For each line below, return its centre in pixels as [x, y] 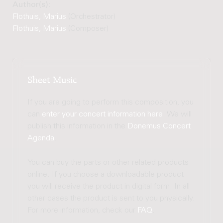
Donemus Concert [159, 127]
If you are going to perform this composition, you [111, 103]
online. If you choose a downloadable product [106, 175]
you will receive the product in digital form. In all [109, 187]
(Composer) [87, 29]
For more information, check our [83, 211]
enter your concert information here [103, 115]
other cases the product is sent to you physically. [111, 199]
